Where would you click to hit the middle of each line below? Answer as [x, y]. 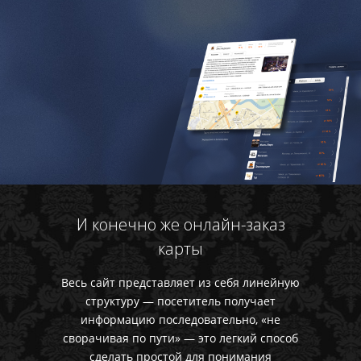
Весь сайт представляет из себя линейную [180, 282]
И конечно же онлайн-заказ [180, 224]
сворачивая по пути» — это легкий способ [180, 338]
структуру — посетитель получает [180, 301]
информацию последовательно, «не [180, 319]
